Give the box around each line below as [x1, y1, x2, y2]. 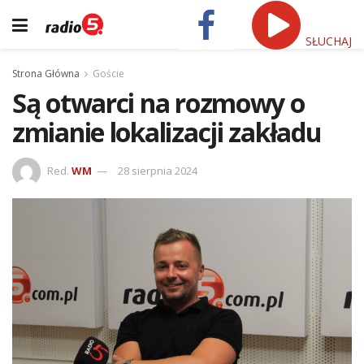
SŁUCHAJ [302, 32, 352, 49]
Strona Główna [12, 67, 80, 80]
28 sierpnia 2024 [118, 162, 197, 178]
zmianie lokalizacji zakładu [12, 115, 322, 149]
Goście [93, 67, 124, 80]
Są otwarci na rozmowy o [12, 85, 305, 120]
